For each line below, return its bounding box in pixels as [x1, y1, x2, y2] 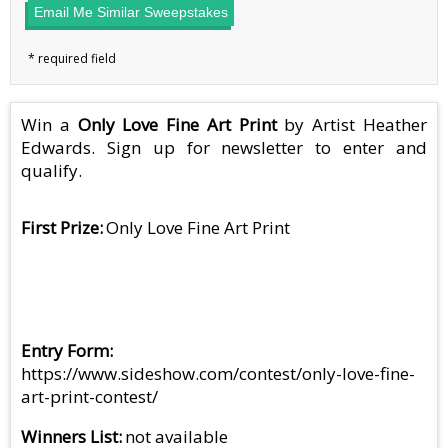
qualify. [21, 159, 82, 183]
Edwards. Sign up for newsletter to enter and [21, 136, 427, 160]
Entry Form [21, 339, 109, 363]
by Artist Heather [276, 113, 428, 137]
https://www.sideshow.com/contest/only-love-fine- [21, 362, 415, 386]
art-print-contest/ [21, 385, 158, 409]
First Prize [21, 216, 99, 240]
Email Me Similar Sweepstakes [34, 4, 228, 21]
